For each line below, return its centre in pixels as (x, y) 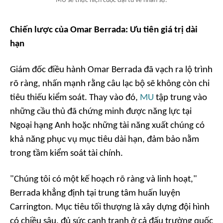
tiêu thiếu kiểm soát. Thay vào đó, (75, 98)
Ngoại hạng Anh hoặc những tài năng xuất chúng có (107, 125)
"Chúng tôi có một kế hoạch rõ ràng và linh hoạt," (104, 179)
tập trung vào (180, 98)
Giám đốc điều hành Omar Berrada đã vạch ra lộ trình (111, 70)
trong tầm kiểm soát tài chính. (66, 153)
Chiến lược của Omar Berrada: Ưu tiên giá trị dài (104, 30)
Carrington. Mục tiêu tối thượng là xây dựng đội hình (110, 207)
